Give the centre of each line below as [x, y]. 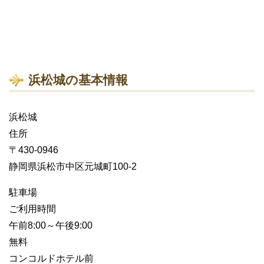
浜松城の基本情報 [78, 80]
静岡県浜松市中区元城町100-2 [73, 167]
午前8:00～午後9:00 [51, 226]
